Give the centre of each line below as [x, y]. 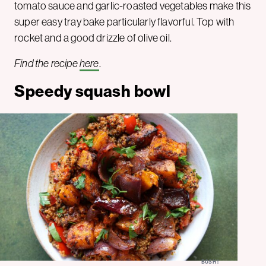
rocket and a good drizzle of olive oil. [93, 38]
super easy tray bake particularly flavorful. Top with [124, 22]
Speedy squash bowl [93, 92]
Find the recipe [47, 64]
